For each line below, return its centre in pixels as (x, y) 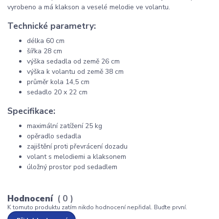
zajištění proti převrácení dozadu (77, 147)
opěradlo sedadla (54, 136)
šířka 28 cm (44, 51)
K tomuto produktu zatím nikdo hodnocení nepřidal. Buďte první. (97, 207)
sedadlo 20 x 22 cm (57, 92)
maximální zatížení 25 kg (65, 126)
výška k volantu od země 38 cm (75, 71)
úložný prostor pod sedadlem (72, 167)
